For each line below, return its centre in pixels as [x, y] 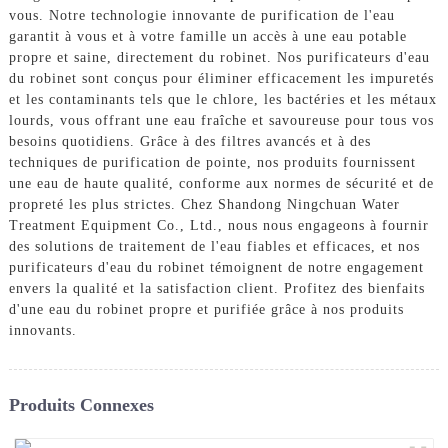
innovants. [42, 330]
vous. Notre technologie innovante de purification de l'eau [201, 15]
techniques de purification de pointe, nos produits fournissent [212, 162]
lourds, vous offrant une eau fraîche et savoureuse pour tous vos [221, 120]
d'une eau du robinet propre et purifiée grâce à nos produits [206, 309]
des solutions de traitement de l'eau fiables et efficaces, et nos [214, 246]
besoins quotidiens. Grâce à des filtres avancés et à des [189, 141]
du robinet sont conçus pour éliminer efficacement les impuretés [221, 78]
